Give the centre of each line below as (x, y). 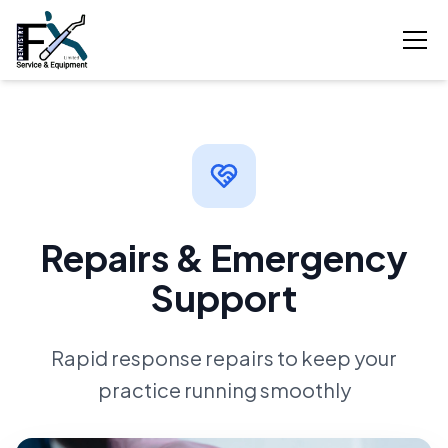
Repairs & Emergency (224, 257)
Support (224, 297)
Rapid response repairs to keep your (224, 357)
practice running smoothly (224, 389)
